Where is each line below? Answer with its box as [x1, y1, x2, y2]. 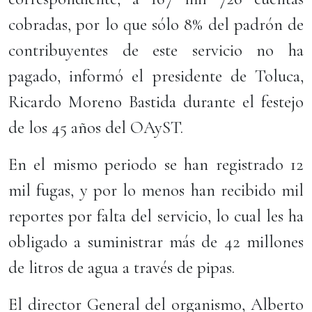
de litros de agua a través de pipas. [8, 257, 235, 278]
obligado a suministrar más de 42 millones [8, 231, 304, 252]
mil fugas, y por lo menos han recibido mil [8, 180, 304, 201]
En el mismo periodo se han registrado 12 [8, 154, 304, 175]
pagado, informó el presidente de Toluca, [8, 65, 304, 86]
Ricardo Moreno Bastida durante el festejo [8, 91, 304, 112]
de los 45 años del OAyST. [8, 117, 183, 138]
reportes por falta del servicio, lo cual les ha [8, 205, 304, 226]
